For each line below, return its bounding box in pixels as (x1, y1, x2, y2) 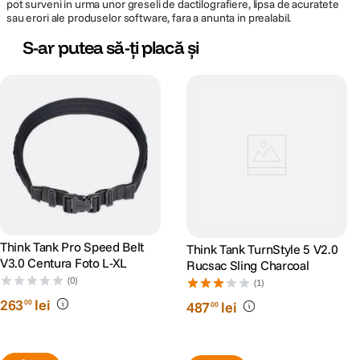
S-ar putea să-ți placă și (22, 36, 198, 59)
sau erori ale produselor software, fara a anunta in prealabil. (6, 10, 292, 25)
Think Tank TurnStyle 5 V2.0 (186, 241, 338, 257)
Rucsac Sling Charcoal (186, 257, 309, 273)
